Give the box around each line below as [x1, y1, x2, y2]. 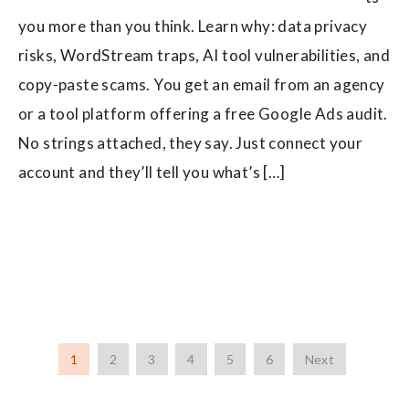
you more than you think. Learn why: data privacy [18, 16, 368, 36]
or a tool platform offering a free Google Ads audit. [18, 103, 388, 123]
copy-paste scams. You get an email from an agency [18, 74, 385, 94]
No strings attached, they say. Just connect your [18, 132, 363, 152]
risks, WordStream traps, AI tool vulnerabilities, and [18, 45, 391, 65]
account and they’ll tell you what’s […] [18, 162, 286, 182]
